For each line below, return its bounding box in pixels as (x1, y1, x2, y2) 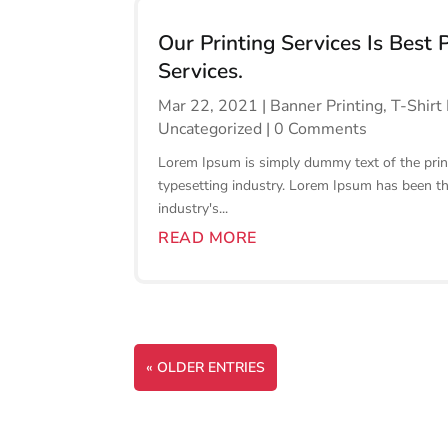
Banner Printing (270, 95, 384, 118)
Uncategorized (158, 118, 263, 141)
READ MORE (158, 227, 257, 250)
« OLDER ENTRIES (146, 358, 266, 378)
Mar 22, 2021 (158, 95, 259, 118)
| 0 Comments (262, 118, 368, 141)
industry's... (158, 199, 229, 219)
